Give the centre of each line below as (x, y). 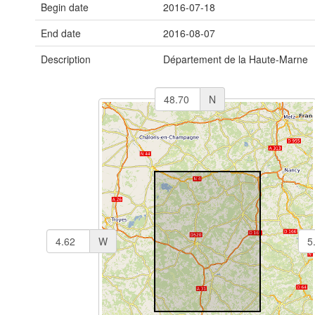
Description (66, 59)
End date (61, 33)
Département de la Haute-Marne (236, 59)
